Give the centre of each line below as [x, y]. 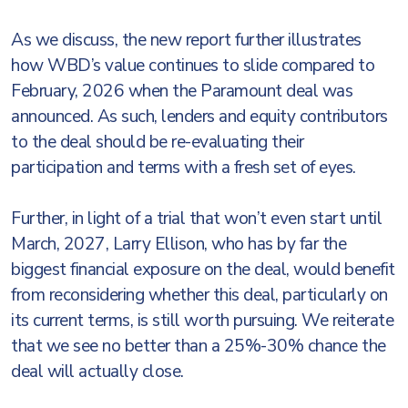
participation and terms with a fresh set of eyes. [185, 168]
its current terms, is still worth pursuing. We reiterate [202, 321]
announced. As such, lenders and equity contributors [199, 117]
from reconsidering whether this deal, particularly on [199, 295]
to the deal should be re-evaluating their [158, 142]
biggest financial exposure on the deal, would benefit [203, 270]
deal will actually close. [99, 372]
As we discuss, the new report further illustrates [186, 40]
